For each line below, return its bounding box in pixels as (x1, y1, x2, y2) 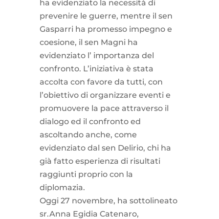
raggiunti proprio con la (39, 169, 133, 179)
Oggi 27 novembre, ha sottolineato (39, 196, 177, 205)
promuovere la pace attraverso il (39, 103, 169, 113)
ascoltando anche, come (39, 130, 137, 139)
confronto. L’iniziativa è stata (39, 64, 153, 73)
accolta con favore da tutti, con (39, 77, 163, 87)
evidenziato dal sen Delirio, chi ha (39, 143, 171, 153)
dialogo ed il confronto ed (39, 116, 141, 126)
